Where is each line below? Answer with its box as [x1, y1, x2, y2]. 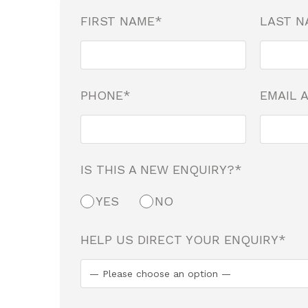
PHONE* [80, 88, 131, 102]
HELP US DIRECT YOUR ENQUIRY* [80, 232, 287, 247]
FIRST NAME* [80, 14, 163, 28]
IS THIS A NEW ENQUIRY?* [80, 162, 243, 177]
